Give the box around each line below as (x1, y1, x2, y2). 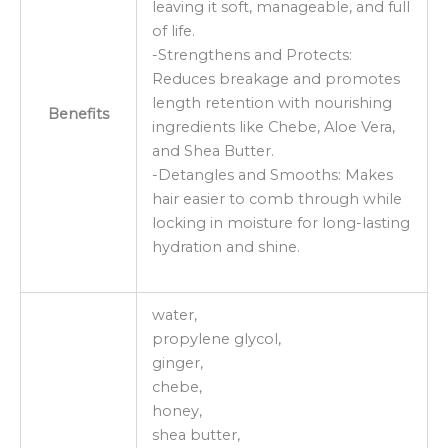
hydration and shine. (151, 237, 300, 256)
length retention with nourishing (151, 93, 392, 112)
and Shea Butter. (151, 141, 274, 160)
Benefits (48, 104, 109, 123)
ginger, (151, 353, 203, 372)
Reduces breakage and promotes (151, 69, 400, 88)
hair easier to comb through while (151, 189, 402, 208)
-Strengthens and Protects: (151, 45, 352, 64)
